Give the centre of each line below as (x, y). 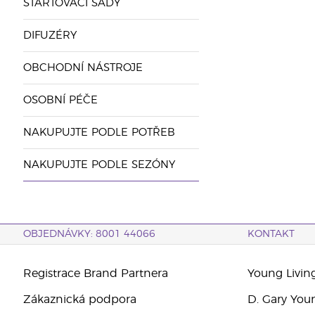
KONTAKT (271, 234)
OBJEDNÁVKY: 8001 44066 (89, 234)
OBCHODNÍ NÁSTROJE (83, 68)
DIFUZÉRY (50, 36)
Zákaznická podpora (79, 300)
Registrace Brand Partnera (95, 274)
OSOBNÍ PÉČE (60, 100)
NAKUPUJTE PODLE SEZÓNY (99, 165)
